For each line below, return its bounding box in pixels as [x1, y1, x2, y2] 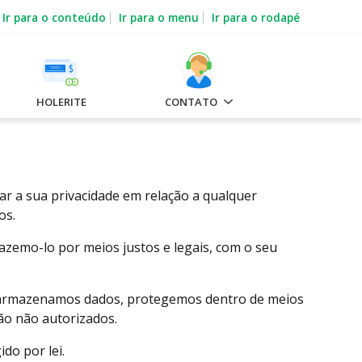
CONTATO [165, 95, 221, 110]
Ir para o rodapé [211, 9, 300, 25]
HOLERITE [36, 95, 86, 110]
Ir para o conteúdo [2, 9, 106, 25]
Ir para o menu [118, 9, 199, 25]
